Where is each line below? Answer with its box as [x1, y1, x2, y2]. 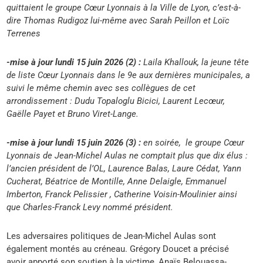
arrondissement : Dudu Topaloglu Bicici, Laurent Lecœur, [6, 95, 225, 106]
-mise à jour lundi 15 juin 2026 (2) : [6, 56, 144, 68]
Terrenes [6, 28, 41, 39]
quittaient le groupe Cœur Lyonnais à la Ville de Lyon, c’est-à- [6, 2, 241, 13]
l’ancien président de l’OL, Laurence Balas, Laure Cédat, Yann [6, 163, 242, 174]
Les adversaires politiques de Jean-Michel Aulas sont [6, 230, 217, 241]
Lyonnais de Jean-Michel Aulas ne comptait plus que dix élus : [6, 150, 248, 161]
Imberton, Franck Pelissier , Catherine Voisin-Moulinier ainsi [6, 188, 238, 200]
